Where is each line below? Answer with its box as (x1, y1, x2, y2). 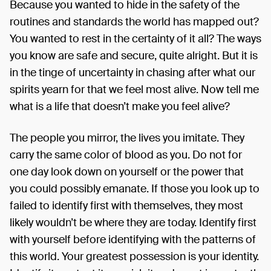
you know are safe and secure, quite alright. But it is (10, 48, 258, 63)
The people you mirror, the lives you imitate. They (10, 131, 244, 145)
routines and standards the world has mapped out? (10, 15, 259, 29)
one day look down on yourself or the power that (10, 165, 244, 179)
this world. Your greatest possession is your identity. (10, 249, 259, 264)
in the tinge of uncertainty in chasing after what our (10, 65, 255, 80)
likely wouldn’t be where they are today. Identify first (10, 215, 256, 230)
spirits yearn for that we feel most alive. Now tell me (10, 82, 259, 97)
